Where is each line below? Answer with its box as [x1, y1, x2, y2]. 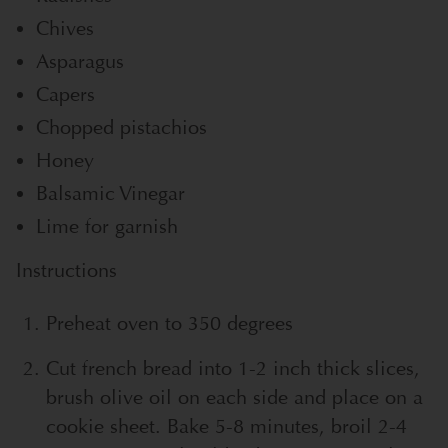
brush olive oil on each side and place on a [46, 384, 423, 410]
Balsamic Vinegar [36, 180, 185, 206]
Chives [36, 15, 94, 41]
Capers [36, 81, 95, 107]
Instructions [16, 257, 117, 283]
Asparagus [36, 48, 124, 74]
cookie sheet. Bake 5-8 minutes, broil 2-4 [46, 413, 407, 439]
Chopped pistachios [36, 114, 207, 140]
